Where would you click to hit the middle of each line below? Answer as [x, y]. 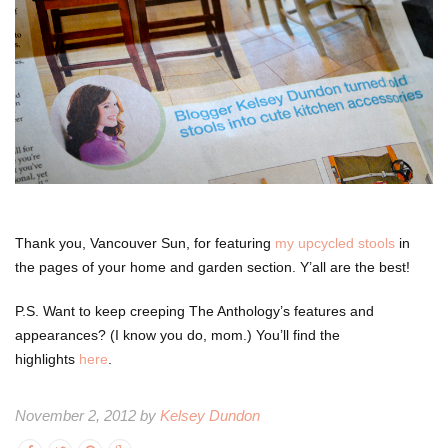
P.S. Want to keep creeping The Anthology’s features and [194, 311]
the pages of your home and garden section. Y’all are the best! [212, 267]
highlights [47, 359]
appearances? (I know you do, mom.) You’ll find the [177, 335]
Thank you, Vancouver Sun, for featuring [145, 243]
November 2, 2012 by [87, 416]
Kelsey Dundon [210, 416]
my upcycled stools [335, 243]
